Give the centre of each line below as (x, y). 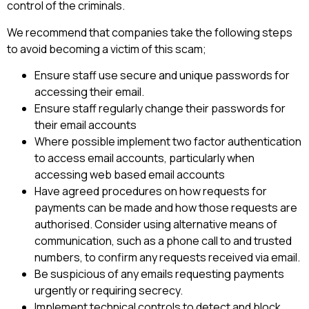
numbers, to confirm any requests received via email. (167, 258)
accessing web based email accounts (130, 175)
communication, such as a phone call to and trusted (163, 241)
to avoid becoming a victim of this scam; (107, 49)
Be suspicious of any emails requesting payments (159, 274)
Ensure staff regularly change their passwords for (160, 109)
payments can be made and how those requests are (166, 208)
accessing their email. (89, 92)
